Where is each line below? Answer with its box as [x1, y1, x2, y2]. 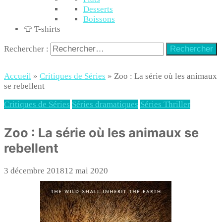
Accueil [4, 71, 31, 81]
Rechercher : [4, 44, 49, 54]
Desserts [83, 4, 113, 14]
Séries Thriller [140, 100, 190, 109]
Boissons [83, 14, 115, 24]
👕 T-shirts [24, 24, 60, 34]
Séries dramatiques [72, 100, 138, 109]
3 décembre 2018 [4, 166, 64, 176]
